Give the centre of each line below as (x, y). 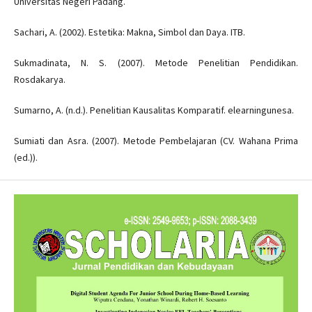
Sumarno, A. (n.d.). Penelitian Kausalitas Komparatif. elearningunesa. (154, 110)
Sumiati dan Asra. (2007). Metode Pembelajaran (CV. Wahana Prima (156, 141)
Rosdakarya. (39, 80)
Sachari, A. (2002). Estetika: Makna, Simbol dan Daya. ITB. (129, 32)
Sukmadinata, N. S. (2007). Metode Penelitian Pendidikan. (156, 63)
